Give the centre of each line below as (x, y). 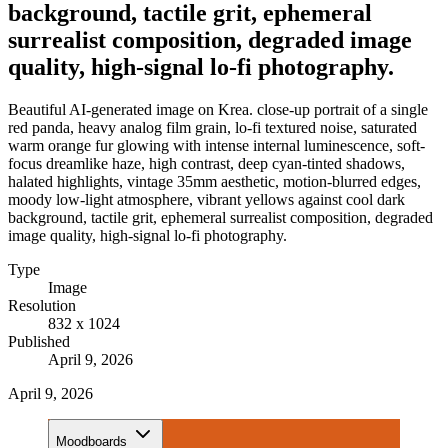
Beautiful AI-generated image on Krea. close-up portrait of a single (218, 109)
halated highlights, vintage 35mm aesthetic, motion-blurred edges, (214, 181)
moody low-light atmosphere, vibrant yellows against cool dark (206, 199)
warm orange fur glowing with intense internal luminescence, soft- (216, 145)
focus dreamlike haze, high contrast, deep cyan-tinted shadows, (206, 163)
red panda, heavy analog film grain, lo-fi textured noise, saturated (212, 127)
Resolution (42, 305)
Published (39, 341)
